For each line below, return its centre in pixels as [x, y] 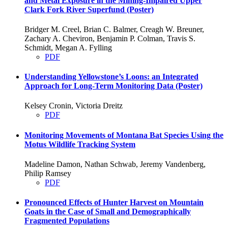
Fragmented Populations [67, 221]
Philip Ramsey [48, 173]
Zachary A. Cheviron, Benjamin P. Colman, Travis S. [110, 38]
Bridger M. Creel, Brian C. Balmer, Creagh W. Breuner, [114, 29]
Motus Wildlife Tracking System [80, 144]
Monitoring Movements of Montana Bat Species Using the [124, 135]
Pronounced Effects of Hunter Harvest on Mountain [114, 203]
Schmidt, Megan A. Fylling [68, 47]
